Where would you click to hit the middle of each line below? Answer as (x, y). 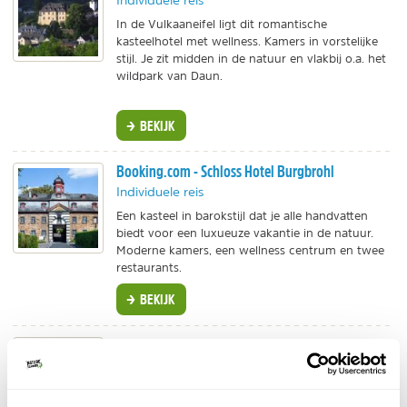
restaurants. (149, 268)
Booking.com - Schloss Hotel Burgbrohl (225, 172)
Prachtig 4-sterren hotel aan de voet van (240, 390)
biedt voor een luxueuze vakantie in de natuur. (245, 233)
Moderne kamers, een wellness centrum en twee (250, 251)
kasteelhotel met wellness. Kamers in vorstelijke (247, 42)
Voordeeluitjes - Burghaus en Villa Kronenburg (246, 345)
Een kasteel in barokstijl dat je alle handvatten (242, 216)
